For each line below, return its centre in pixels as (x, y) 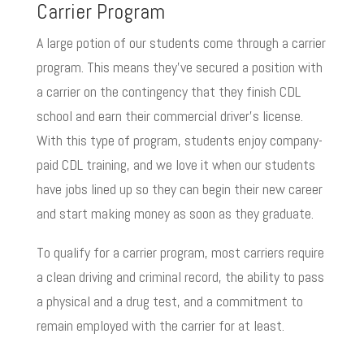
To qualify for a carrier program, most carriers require (180, 252)
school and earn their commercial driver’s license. (169, 115)
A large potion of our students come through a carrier (181, 42)
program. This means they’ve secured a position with (179, 67)
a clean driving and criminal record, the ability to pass (180, 276)
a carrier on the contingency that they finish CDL (168, 91)
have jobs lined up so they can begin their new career (179, 188)
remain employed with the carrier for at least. (160, 325)
